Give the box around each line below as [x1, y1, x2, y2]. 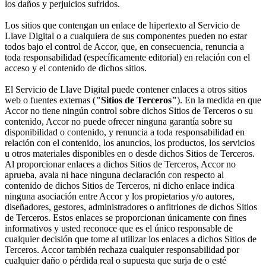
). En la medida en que [177, 95, 261, 106]
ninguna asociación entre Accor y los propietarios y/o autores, [5, 191, 235, 202]
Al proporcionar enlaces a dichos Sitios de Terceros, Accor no [5, 159, 236, 170]
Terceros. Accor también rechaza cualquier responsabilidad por [5, 245, 239, 255]
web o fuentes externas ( [5, 95, 96, 106]
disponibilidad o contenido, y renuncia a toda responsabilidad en [5, 127, 245, 138]
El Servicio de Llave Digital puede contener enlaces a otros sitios [5, 84, 247, 95]
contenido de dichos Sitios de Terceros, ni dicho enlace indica [5, 180, 235, 191]
